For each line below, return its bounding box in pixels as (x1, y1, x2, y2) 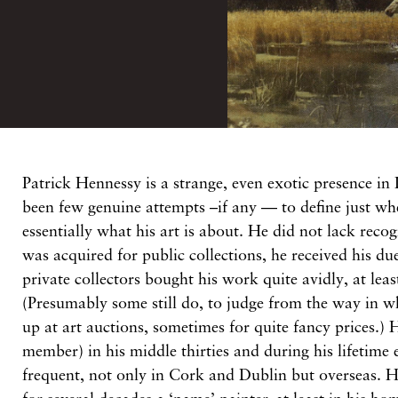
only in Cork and (116, 364, 240, 385)
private (22, 268, 76, 289)
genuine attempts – (88, 196, 219, 217)
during (264, 340, 314, 361)
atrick (31, 172, 76, 193)
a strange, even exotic (161, 172, 314, 193)
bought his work (145, 268, 264, 289)
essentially (22, 220, 98, 241)
